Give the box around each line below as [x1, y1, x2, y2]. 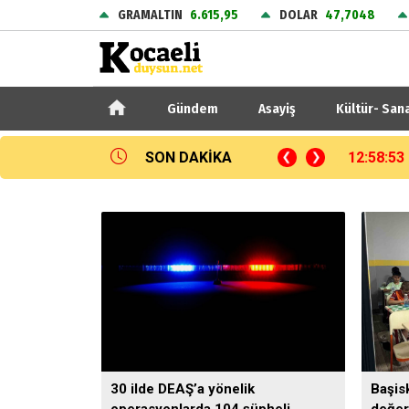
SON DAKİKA [145, 149, 232, 167]
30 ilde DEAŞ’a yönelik [110, 381, 255, 398]
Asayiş [257, 100, 296, 117]
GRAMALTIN [115, 7, 185, 23]
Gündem [166, 100, 218, 117]
